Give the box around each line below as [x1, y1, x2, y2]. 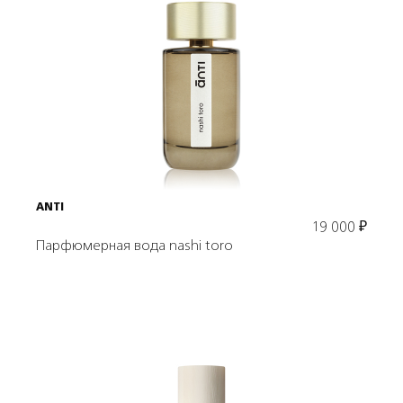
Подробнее [161, 49, 242, 63]
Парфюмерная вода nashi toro [36, 239, 233, 254]
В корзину [168, 109, 235, 124]
